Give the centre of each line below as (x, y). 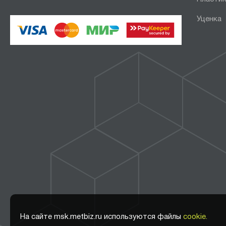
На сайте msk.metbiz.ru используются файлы (102, 217)
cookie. (195, 217)
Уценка (209, 19)
